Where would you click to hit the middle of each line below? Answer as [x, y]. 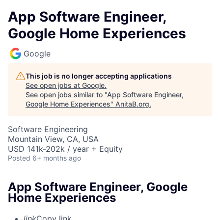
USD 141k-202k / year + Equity [65, 149]
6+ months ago [57, 158]
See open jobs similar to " [66, 95]
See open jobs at [54, 85]
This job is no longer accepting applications [99, 76]
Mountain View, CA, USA [53, 139]
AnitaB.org [132, 104]
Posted [19, 158]
